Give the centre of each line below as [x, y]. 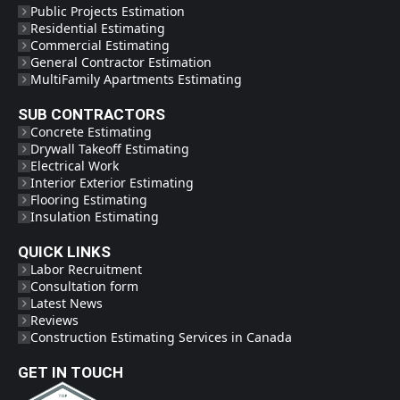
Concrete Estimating [91, 132]
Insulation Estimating [95, 217]
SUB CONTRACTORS [92, 115]
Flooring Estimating [89, 200]
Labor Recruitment [86, 270]
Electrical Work [75, 166]
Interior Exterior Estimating [112, 183]
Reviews [54, 321]
